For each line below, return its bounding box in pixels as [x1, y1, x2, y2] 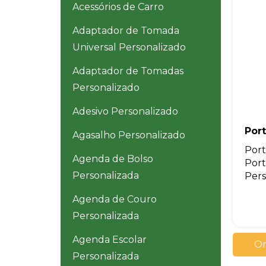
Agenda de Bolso [72, 153, 153, 165]
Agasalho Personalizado [72, 129, 185, 141]
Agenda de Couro [72, 194, 157, 205]
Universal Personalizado [72, 42, 186, 53]
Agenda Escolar [72, 234, 147, 246]
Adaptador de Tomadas [72, 65, 183, 77]
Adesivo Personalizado [72, 106, 178, 118]
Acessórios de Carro [72, 1, 164, 13]
